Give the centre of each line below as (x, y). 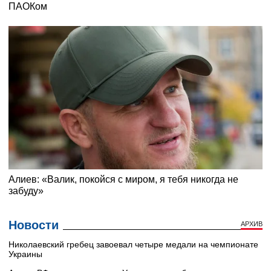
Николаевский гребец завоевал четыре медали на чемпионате (133, 244)
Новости (34, 225)
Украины (25, 254)
